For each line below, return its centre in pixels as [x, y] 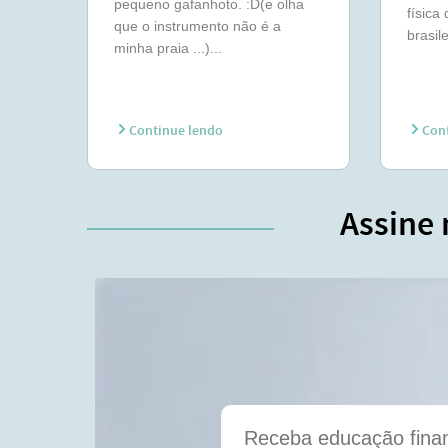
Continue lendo [174, 131]
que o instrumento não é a [197, 26]
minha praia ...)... [168, 48]
